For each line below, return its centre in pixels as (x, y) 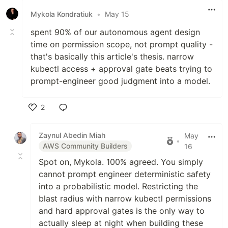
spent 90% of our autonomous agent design (115, 32)
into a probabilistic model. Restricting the (118, 187)
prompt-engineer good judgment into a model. (120, 81)
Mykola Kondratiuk (62, 14)
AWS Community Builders (85, 146)
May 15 (117, 14)
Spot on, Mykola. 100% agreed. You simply (121, 162)
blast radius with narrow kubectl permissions (125, 199)
